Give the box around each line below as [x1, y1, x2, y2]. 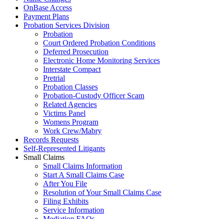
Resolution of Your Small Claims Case [43, 188, 161, 197]
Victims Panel [43, 109, 86, 118]
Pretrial [43, 74, 65, 83]
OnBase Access [23, 3, 72, 12]
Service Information [43, 206, 104, 215]
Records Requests [23, 135, 79, 144]
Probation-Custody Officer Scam [43, 91, 144, 100]
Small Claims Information [43, 162, 122, 171]
